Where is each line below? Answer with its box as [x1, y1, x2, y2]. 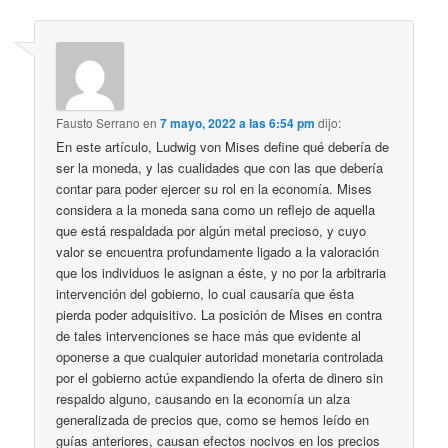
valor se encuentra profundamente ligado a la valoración [56, 242, 380, 262]
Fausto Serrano [56, 114, 141, 132]
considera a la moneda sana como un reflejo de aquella [56, 200, 376, 220]
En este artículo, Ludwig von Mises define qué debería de [56, 137, 390, 157]
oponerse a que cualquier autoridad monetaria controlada [56, 347, 384, 367]
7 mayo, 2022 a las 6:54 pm [160, 114, 316, 133]
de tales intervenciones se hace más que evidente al [56, 326, 362, 346]
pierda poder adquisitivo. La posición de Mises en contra [56, 305, 383, 325]
